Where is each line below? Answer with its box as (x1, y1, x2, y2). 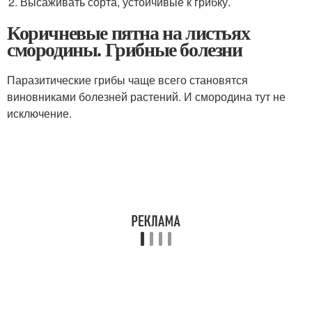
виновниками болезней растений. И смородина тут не (7, 88, 286, 104)
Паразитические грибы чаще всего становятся (7, 71, 248, 88)
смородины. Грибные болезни (7, 34, 242, 63)
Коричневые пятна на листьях (7, 17, 250, 47)
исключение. (7, 104, 72, 121)
